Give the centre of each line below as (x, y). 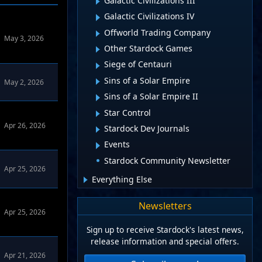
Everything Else (122, 179)
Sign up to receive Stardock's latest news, (165, 230)
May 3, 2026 (24, 39)
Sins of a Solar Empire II (151, 96)
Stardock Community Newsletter (167, 160)
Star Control (127, 112)
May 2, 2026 (24, 82)
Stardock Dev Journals (147, 128)
